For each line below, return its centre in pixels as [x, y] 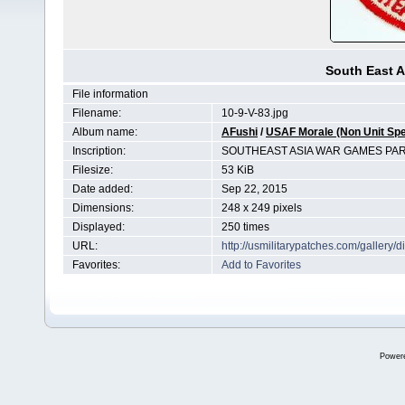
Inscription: [99, 151]
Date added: [103, 189]
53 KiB [238, 170]
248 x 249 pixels [262, 208]
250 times [245, 227]
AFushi [240, 132]
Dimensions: [103, 208]
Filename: [97, 113]
